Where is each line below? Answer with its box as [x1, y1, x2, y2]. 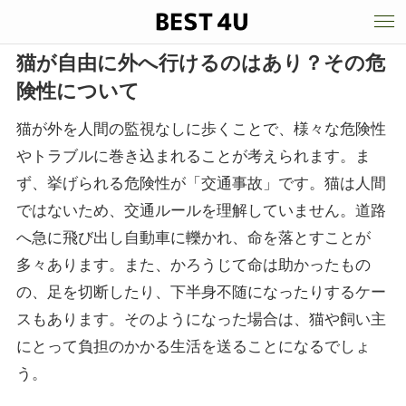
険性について [15, 80, 140, 102]
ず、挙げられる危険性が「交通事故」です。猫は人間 [15, 175, 386, 192]
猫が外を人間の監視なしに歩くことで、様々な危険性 [15, 121, 386, 138]
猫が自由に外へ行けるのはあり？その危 [15, 52, 385, 74]
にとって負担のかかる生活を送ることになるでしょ [15, 338, 371, 355]
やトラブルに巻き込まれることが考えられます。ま [15, 148, 371, 165]
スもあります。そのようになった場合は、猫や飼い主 [15, 311, 386, 328]
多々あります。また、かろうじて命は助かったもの [15, 256, 371, 274]
